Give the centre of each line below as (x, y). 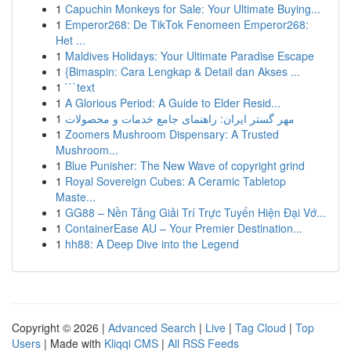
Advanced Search (152, 327)
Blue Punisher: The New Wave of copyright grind (185, 165)
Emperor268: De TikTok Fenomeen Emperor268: (187, 24)
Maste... (76, 197)
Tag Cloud (261, 327)
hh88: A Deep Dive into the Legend (152, 244)
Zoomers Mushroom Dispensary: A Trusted (172, 134)
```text (80, 87)
